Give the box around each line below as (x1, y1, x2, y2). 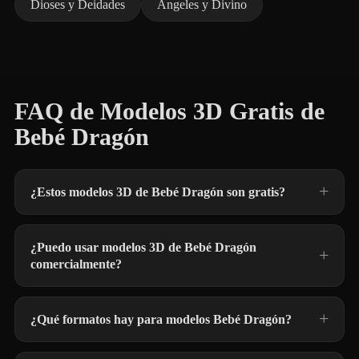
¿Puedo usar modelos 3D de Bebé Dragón (30, 240, 256, 254)
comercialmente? (30, 257, 122, 271)
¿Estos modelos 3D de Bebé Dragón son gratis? (30, 185, 285, 199)
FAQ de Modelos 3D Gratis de (14, 98, 325, 125)
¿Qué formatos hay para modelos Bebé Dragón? (30, 313, 292, 326)
